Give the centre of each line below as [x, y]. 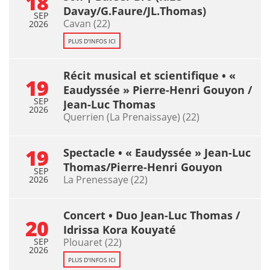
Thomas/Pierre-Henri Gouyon [143, 167]
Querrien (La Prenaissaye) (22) [131, 117]
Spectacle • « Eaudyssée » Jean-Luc [157, 152]
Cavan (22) [87, 23]
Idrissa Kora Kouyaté [120, 229]
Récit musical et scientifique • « [149, 75]
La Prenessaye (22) [105, 179]
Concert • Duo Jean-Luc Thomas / [152, 215]
